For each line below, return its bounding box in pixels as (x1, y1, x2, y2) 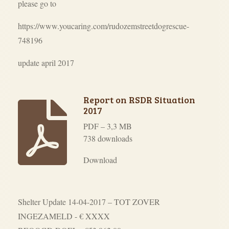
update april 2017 (18, 57, 74, 68)
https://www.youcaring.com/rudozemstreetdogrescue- (18, 20, 189, 31)
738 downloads (83, 133, 132, 144)
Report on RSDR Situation (83, 94, 195, 106)
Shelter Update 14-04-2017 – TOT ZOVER (18, 196, 160, 207)
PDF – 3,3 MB (83, 121, 132, 131)
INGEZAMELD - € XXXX (18, 211, 110, 221)
